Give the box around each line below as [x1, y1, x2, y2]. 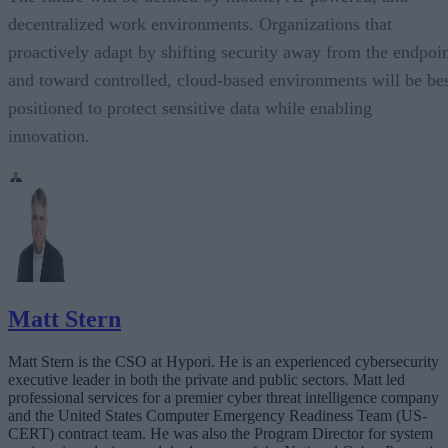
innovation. [8, 126, 90, 147]
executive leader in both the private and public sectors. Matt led [8, 371, 405, 389]
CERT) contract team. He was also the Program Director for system [8, 425, 433, 443]
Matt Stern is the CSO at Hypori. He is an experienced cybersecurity [8, 353, 439, 371]
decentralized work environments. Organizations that [8, 14, 392, 35]
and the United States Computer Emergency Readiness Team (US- [8, 407, 427, 425]
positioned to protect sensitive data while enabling [8, 98, 372, 119]
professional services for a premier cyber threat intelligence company [8, 389, 439, 407]
